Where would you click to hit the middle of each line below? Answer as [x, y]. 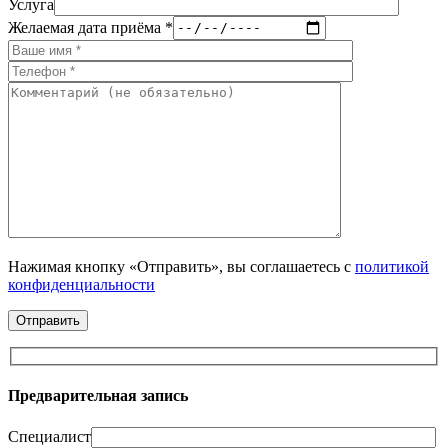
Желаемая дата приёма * [90, 27]
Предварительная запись [98, 396]
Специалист [49, 436]
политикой [392, 266]
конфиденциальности [81, 284]
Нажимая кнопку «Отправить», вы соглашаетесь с [181, 266]
